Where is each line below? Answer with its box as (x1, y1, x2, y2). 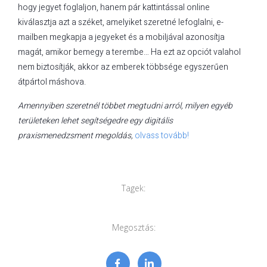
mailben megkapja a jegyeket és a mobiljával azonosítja (18, 30, 225, 44)
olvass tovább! (135, 129, 191, 142)
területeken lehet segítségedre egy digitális (18, 114, 173, 127)
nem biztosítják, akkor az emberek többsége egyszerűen (18, 60, 228, 73)
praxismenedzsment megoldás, (18, 129, 135, 142)
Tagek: (122, 182, 145, 194)
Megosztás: (111, 221, 156, 233)
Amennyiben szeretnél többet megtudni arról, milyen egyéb (18, 99, 232, 112)
